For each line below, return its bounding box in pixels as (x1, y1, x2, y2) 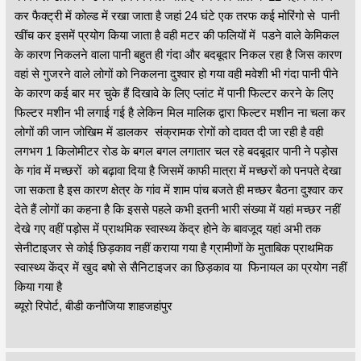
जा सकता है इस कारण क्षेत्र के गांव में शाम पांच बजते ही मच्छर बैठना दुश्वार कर (14, 182, 343, 197)
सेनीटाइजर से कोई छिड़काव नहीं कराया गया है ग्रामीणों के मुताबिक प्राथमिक (14, 240, 333, 255)
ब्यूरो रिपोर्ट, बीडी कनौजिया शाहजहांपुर (14, 298, 172, 313)
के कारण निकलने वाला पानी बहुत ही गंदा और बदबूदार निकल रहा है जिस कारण (14, 47, 342, 61)
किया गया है (14, 279, 62, 293)
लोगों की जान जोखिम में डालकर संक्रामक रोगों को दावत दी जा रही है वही (14, 124, 323, 139)
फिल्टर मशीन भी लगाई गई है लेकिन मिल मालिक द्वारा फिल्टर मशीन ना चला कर (14, 105, 346, 119)
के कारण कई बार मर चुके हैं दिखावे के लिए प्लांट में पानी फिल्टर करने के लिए (14, 85, 334, 100)
